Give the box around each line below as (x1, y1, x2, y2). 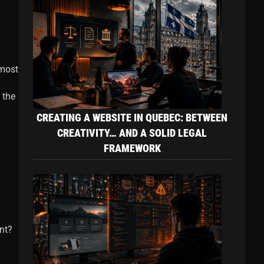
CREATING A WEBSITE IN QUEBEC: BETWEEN (37, 111, 227, 124)
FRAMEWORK (103, 142, 161, 154)
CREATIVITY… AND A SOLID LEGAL (57, 127, 207, 139)
